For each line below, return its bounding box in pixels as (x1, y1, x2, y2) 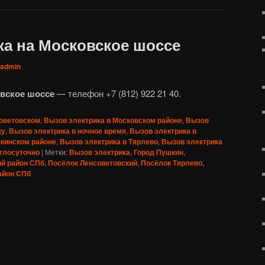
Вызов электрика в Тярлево (60, 136, 158, 147)
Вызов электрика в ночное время (9, 125, 126, 136)
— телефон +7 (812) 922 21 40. (54, 86, 181, 99)
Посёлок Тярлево (141, 157, 202, 168)
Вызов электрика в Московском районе (44, 115, 182, 125)
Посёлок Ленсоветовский (48, 157, 137, 168)
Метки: (45, 147, 67, 157)
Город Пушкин (134, 147, 183, 157)
